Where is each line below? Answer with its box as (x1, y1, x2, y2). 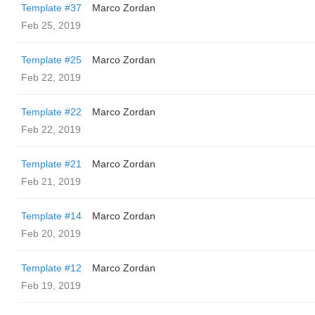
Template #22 (21, 106, 82, 117)
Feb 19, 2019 (21, 280, 81, 291)
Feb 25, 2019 (21, 20, 81, 31)
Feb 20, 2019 (21, 228, 81, 239)
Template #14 (21, 210, 82, 221)
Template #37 (21, 2, 82, 13)
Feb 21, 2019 (21, 176, 81, 187)
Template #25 (21, 54, 82, 65)
